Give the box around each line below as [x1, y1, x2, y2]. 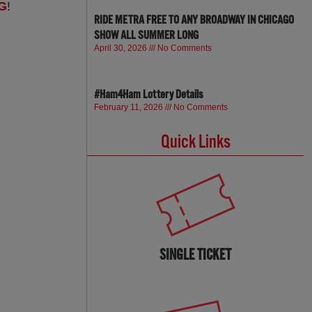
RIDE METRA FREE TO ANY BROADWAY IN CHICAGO [94, 13, 295, 27]
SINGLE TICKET [159, 245, 232, 264]
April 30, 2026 [94, 43, 150, 53]
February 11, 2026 [94, 102, 166, 112]
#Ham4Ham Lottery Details [94, 88, 204, 102]
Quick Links [160, 131, 231, 153]
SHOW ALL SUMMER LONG [94, 29, 199, 42]
